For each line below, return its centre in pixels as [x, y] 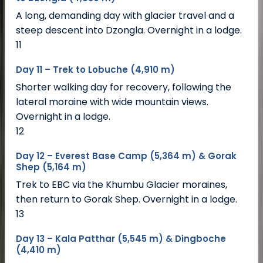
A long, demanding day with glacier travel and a [125, 16]
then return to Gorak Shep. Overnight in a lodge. [127, 199]
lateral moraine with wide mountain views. [112, 102]
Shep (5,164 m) [51, 167]
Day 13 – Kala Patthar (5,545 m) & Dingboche [121, 238]
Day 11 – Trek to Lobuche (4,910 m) [95, 70]
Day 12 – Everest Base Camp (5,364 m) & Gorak [126, 156]
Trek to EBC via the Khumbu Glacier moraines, [122, 184]
